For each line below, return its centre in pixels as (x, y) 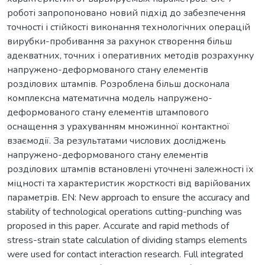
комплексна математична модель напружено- (110, 98)
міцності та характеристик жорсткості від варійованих (129, 183)
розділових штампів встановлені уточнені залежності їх (130, 169)
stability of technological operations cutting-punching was (125, 211)
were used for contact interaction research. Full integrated (125, 254)
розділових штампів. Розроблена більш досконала (118, 84)
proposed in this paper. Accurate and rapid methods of (118, 226)
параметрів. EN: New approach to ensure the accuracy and (128, 197)
